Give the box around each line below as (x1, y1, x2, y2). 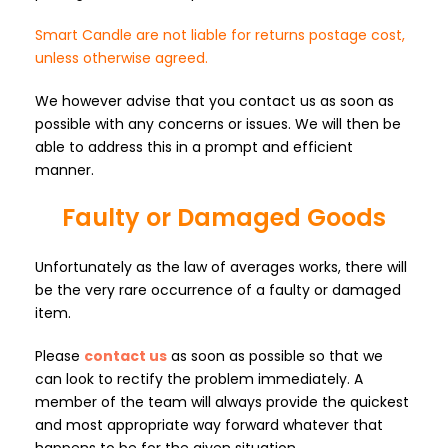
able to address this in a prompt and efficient (35, 137, 353, 157)
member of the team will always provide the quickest (35, 392, 409, 412)
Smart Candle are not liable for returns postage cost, (35, 25, 405, 45)
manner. (35, 160, 94, 180)
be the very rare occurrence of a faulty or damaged (35, 280, 401, 300)
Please (35, 346, 84, 366)
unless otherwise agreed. (35, 48, 208, 68)
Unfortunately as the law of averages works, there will (35, 257, 407, 277)
